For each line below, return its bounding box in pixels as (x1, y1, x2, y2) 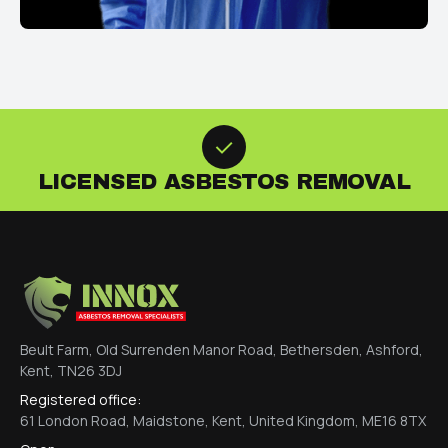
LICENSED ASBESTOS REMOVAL (37, 170, 411, 195)
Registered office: (20, 390, 141, 410)
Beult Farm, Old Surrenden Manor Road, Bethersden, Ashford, (20, 340, 423, 360)
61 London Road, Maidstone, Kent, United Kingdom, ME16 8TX (20, 411, 426, 431)
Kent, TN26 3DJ (20, 361, 122, 381)
